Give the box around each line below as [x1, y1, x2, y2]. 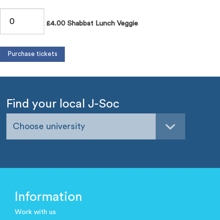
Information [15, 190, 82, 203]
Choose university [13, 122, 85, 131]
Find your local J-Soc [6, 97, 120, 110]
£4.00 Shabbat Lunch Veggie [44, 20, 138, 27]
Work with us [15, 208, 56, 216]
